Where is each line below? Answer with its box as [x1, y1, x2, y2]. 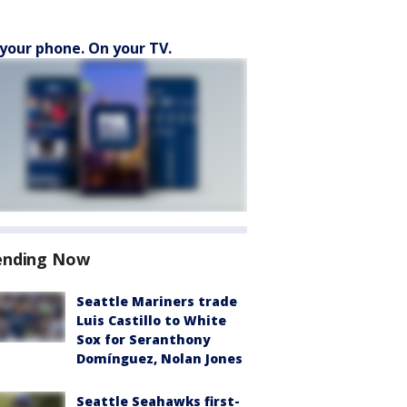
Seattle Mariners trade [76, 293, 237, 310]
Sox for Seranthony [76, 331, 211, 348]
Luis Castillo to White [76, 312, 226, 329]
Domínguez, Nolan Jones [76, 350, 243, 367]
